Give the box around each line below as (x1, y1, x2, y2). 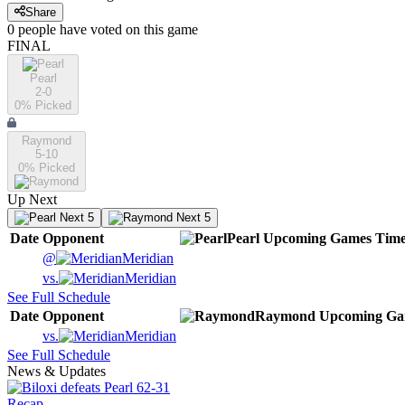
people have (18, 22, 87, 38)
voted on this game (87, 22, 198, 38)
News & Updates (7, 363, 106, 380)
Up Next (7, 192, 57, 208)
